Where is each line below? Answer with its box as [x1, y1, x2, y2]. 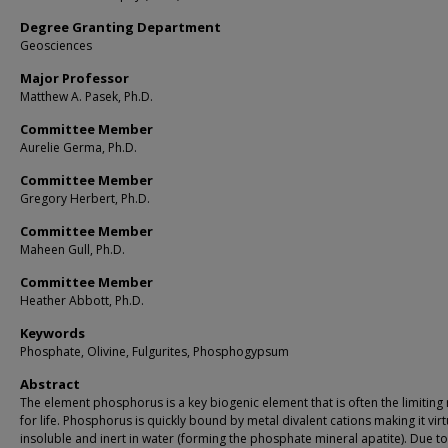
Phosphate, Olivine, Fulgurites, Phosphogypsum [20, 343, 289, 360]
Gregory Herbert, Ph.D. [20, 190, 150, 207]
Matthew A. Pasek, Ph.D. [20, 88, 153, 105]
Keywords [20, 324, 85, 342]
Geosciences [20, 37, 92, 54]
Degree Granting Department [20, 18, 221, 36]
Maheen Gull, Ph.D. [20, 241, 125, 258]
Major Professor [20, 69, 129, 87]
